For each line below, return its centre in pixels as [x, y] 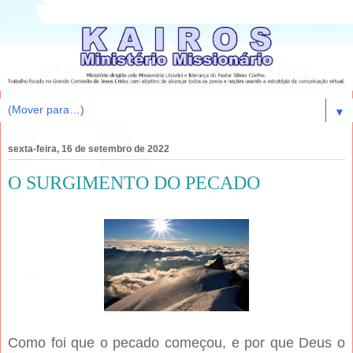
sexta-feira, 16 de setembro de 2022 [89, 149]
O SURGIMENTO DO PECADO [134, 183]
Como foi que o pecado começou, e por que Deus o [176, 343]
